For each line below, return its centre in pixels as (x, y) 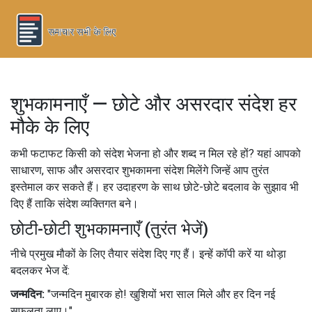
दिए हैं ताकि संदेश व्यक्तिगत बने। (75, 203)
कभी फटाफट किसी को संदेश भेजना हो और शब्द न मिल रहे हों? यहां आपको (156, 153)
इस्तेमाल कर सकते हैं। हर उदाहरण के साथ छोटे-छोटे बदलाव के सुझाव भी (155, 187)
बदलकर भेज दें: (40, 270)
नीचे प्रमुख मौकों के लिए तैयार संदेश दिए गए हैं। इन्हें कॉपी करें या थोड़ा (148, 253)
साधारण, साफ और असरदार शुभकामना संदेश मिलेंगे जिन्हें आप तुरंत (140, 170)
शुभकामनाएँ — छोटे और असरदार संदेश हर (154, 104)
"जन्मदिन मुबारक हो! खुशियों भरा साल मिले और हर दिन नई (160, 294)
